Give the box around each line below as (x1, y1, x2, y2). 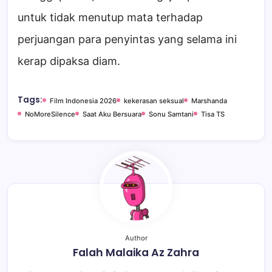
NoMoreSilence (25, 109, 75, 118)
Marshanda (191, 96, 227, 105)
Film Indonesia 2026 (50, 96, 117, 105)
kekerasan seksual (124, 96, 184, 105)
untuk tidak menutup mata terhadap (18, 10, 203, 24)
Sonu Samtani (149, 109, 194, 118)
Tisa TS (201, 109, 225, 118)
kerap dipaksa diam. (18, 54, 120, 67)
